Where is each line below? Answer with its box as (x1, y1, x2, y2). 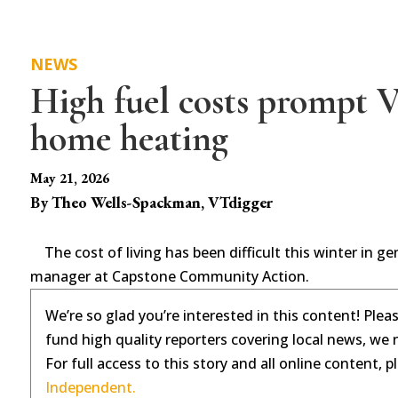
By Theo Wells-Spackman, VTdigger (29, 191, 273, 212)
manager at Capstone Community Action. (29, 266, 309, 286)
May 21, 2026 (29, 168, 109, 187)
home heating (29, 115, 228, 161)
